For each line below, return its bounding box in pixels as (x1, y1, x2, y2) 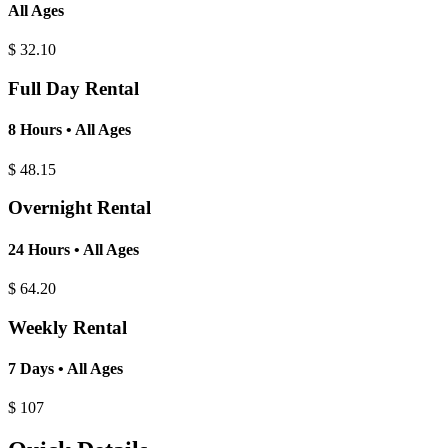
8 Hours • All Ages (8, 121, 131, 139)
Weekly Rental (8, 316, 127, 338)
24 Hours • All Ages (8, 240, 139, 258)
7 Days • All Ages (8, 359, 123, 377)
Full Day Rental (8, 78, 139, 100)
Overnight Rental (8, 197, 151, 219)
